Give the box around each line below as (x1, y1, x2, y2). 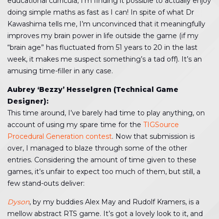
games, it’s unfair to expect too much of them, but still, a (7, 167, 200, 176)
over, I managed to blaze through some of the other (7, 144, 187, 153)
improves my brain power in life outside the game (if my (7, 31, 198, 40)
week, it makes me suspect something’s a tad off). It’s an (7, 55, 202, 64)
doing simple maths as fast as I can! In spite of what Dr (7, 8, 194, 17)
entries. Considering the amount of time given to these (7, 155, 197, 164)
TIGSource (143, 120, 179, 129)
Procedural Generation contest (7, 132, 112, 141)
